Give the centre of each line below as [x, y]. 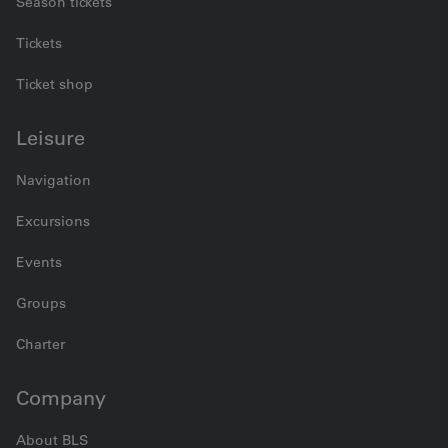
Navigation [53, 179]
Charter [40, 343]
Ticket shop [54, 83]
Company [61, 397]
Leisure [50, 137]
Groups [41, 302]
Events [39, 261]
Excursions [53, 220]
